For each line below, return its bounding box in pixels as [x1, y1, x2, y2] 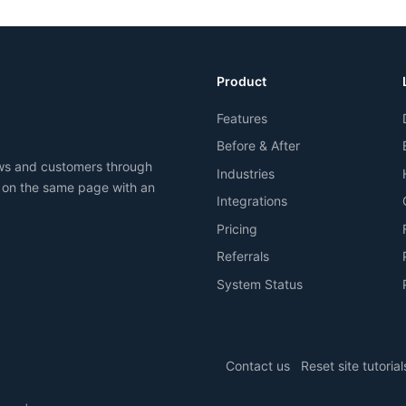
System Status [217, 275, 303, 292]
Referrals [217, 248, 269, 264]
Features [217, 110, 267, 126]
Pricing [217, 220, 257, 237]
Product [217, 73, 266, 89]
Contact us [225, 358, 290, 374]
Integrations [217, 193, 287, 208]
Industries [217, 165, 275, 181]
